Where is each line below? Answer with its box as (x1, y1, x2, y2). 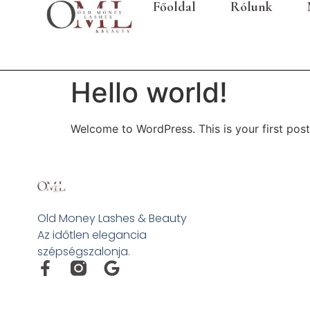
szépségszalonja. (37, 244, 130, 260)
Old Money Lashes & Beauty (37, 210, 187, 227)
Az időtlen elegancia (37, 227, 147, 244)
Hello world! (71, 75, 228, 110)
